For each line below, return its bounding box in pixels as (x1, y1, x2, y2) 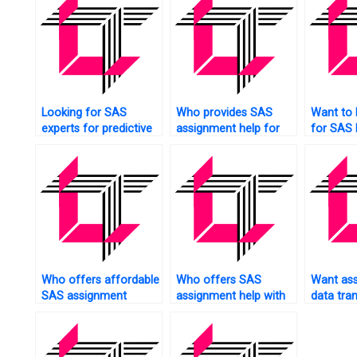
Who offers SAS (175, 273, 261, 288)
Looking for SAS (41, 106, 127, 120)
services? (41, 305, 89, 320)
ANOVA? (175, 305, 220, 320)
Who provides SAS (175, 106, 273, 120)
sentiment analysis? (175, 138, 277, 152)
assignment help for (175, 122, 280, 136)
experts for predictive (41, 122, 152, 136)
